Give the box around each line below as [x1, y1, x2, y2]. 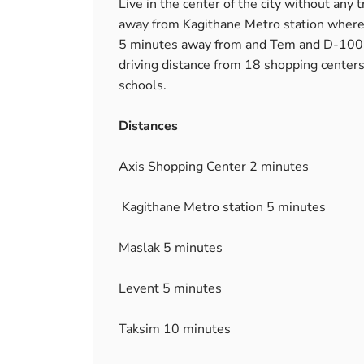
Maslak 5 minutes [119, 239, 223, 257]
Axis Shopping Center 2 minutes [119, 158, 309, 175]
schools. [119, 76, 167, 94]
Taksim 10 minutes [119, 320, 231, 338]
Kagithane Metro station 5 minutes [119, 198, 326, 216]
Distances [119, 117, 178, 135]
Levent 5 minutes [119, 279, 222, 297]
